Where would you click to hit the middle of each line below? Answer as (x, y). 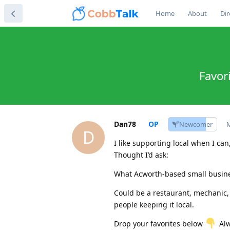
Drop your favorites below (159, 223)
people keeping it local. (154, 204)
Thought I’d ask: (141, 155)
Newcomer (196, 124)
